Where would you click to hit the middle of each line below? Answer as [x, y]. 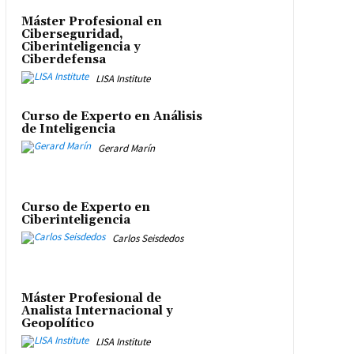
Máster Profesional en [91, 22]
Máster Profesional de [91, 298]
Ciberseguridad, [72, 35]
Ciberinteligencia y [81, 47]
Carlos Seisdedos [147, 239]
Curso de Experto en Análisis [111, 117]
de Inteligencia [68, 130]
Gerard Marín [126, 148]
